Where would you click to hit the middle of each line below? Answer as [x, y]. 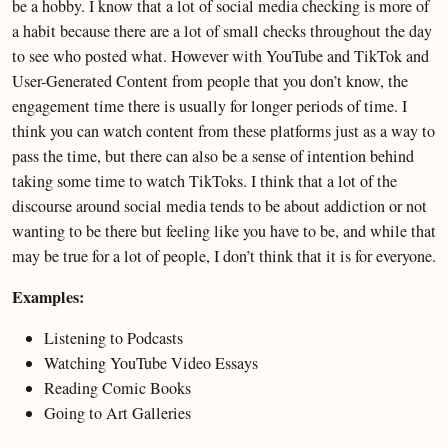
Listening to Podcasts [113, 338]
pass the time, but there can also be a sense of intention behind [213, 156]
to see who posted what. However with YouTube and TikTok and [220, 56]
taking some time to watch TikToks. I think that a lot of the [204, 181]
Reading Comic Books [117, 388]
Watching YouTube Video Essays [151, 363]
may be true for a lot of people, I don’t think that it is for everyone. [224, 256]
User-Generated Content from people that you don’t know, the [210, 81]
